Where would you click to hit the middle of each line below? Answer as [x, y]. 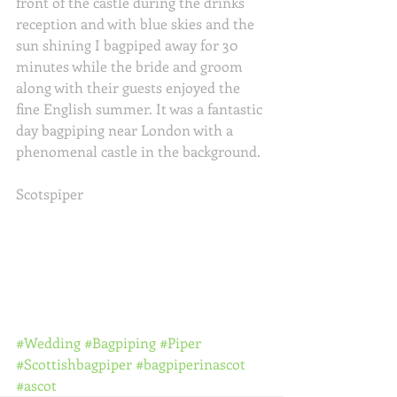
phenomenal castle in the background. [140, 151]
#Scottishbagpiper [74, 363]
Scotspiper [50, 193]
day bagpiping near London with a [126, 129]
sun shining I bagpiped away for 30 [128, 44]
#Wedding [48, 342]
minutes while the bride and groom [131, 66]
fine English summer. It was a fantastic [141, 108]
